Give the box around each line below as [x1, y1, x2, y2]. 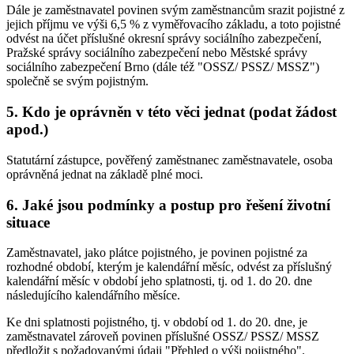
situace [6, 213, 50, 231]
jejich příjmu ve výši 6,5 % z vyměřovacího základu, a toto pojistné [6, 17, 341, 32]
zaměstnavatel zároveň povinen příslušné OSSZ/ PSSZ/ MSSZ [6, 330, 319, 344]
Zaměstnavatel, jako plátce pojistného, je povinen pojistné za [6, 246, 307, 260]
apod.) [6, 121, 48, 138]
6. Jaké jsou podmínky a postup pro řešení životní [6, 196, 330, 213]
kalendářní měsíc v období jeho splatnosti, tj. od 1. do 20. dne [6, 274, 312, 288]
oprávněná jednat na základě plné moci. [6, 167, 203, 181]
